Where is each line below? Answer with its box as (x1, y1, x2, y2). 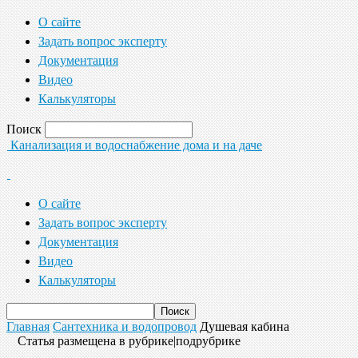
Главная (6, 320, 50, 333)
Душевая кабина (200, 320, 289, 333)
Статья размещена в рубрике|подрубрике (18, 334, 241, 348)
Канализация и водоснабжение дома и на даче (10, 138, 262, 152)
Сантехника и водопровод (53, 320, 197, 333)
